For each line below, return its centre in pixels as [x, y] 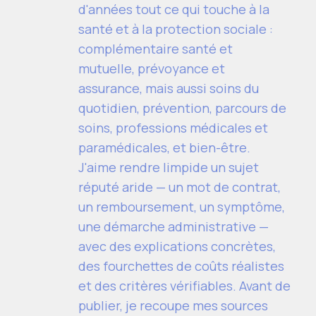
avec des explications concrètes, [177, 246]
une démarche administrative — [174, 226]
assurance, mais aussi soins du [169, 88]
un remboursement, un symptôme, [182, 206]
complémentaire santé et [156, 48]
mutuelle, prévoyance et [152, 68]
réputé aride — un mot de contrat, [180, 187]
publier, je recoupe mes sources [173, 305]
